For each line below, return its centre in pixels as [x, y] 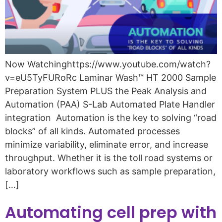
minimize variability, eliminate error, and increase [107, 144]
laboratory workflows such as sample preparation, [110, 171]
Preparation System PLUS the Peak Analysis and [106, 91]
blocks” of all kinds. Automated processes [92, 131]
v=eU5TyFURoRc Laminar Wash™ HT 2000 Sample [111, 77]
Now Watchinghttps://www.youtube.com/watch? [108, 64]
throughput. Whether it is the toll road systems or [109, 158]
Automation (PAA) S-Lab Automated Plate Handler [110, 104]
